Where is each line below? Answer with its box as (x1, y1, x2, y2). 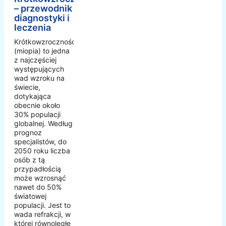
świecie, (14, 83, 40, 92)
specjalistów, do (14, 137, 67, 146)
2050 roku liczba (14, 146, 70, 155)
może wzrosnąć (14, 174, 66, 183)
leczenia (14, 22, 51, 33)
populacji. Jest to (14, 201, 71, 210)
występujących (14, 65, 64, 74)
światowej (14, 192, 46, 201)
